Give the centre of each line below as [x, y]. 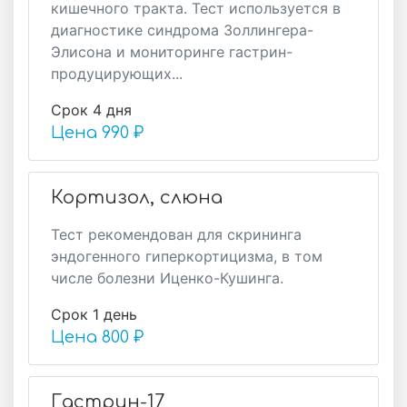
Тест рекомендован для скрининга [176, 234]
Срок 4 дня [91, 110]
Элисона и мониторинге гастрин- [172, 52]
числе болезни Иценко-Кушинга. [167, 278]
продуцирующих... [117, 74]
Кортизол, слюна [137, 198]
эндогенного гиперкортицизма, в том [187, 256]
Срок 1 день [94, 314]
